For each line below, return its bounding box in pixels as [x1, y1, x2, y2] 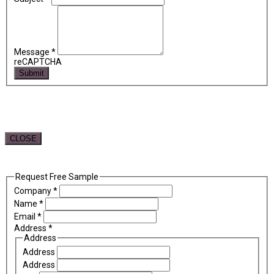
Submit [18, 68, 44, 78]
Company [13, 185, 53, 196]
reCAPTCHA [13, 57, 62, 67]
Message [13, 47, 51, 57]
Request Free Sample [15, 171, 98, 182]
